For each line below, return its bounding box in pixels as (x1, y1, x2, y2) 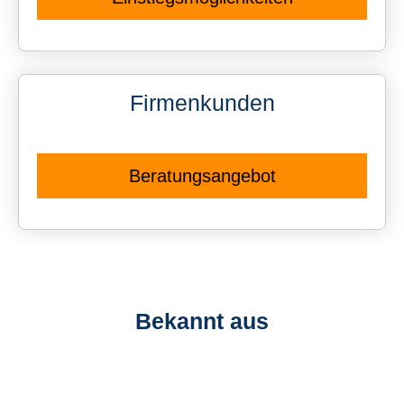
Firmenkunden (129, 89, 275, 115)
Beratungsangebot (128, 165, 276, 186)
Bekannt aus (135, 308, 269, 334)
